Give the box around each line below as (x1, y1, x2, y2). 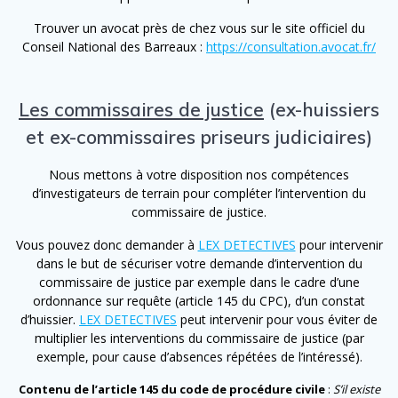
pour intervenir (295, 235, 383, 253)
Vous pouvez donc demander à (15, 235, 198, 253)
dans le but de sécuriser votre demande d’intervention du (36, 254, 362, 272)
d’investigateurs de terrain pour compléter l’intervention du (32, 184, 366, 202)
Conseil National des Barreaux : (22, 37, 206, 55)
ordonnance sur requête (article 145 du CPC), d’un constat (33, 291, 365, 309)
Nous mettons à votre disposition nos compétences (49, 165, 349, 183)
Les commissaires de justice (19, 97, 264, 121)
